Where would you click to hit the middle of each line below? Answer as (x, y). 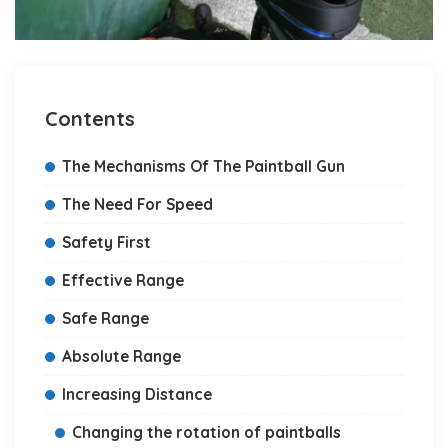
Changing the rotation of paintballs (206, 431)
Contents (90, 118)
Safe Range (105, 317)
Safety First (106, 241)
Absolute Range (121, 355)
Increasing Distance (137, 393)
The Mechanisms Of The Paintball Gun (203, 165)
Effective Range (123, 279)
